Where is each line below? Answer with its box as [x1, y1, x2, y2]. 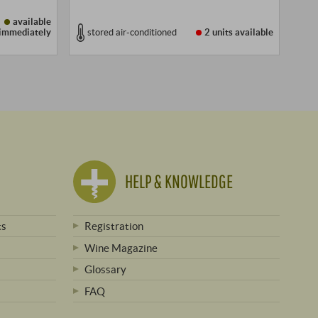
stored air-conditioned [87, 26, 177, 38]
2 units [204, 26, 233, 38]
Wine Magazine [84, 241, 158, 254]
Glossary [84, 263, 126, 276]
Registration [84, 219, 143, 233]
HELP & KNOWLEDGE [124, 170, 233, 193]
